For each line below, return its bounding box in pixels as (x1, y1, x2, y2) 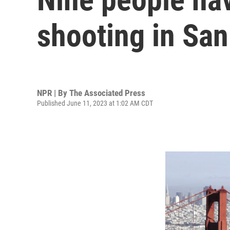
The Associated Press (69, 87, 145, 98)
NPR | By (37, 87, 69, 98)
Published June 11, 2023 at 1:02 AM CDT (37, 99, 153, 107)
